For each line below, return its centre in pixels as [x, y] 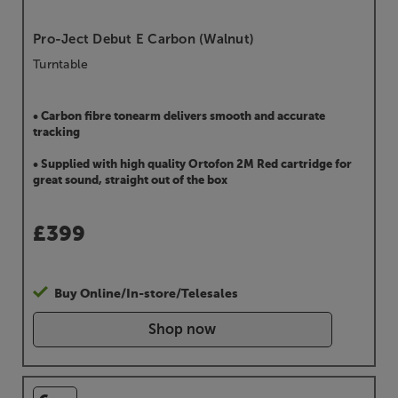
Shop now [183, 330]
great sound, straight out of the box [130, 181]
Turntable [61, 65]
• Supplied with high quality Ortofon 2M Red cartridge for [192, 165]
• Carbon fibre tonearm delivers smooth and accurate [179, 117]
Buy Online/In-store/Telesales [146, 295]
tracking [56, 133]
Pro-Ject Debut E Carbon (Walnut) [143, 40]
